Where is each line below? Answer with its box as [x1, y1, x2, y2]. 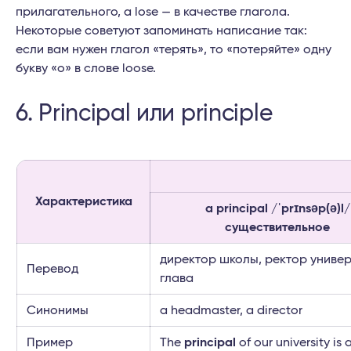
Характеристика [34, 195, 132, 208]
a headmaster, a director [160, 304, 302, 317]
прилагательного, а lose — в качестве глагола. [16, 5, 290, 19]
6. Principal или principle [16, 102, 273, 126]
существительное [225, 221, 330, 234]
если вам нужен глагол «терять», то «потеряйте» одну [16, 43, 331, 56]
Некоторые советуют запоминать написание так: [16, 24, 307, 38]
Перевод [27, 262, 78, 276]
